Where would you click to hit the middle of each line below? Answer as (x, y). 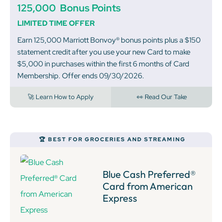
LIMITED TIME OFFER (56, 24)
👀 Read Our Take (162, 97)
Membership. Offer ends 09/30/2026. (81, 76)
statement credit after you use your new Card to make (104, 52)
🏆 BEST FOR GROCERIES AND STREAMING (112, 139)
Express (120, 198)
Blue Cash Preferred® (149, 174)
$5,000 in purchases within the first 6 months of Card (103, 64)
